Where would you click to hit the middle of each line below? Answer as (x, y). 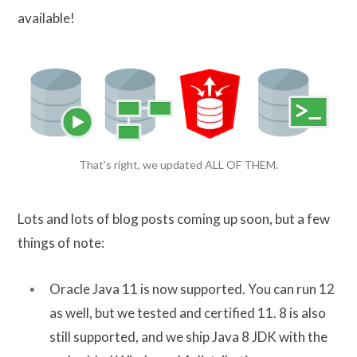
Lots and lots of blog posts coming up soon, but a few (174, 218)
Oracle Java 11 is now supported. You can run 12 (192, 288)
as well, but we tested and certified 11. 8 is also (188, 312)
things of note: (61, 242)
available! (46, 18)
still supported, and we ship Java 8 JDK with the (188, 336)
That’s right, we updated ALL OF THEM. (178, 164)
